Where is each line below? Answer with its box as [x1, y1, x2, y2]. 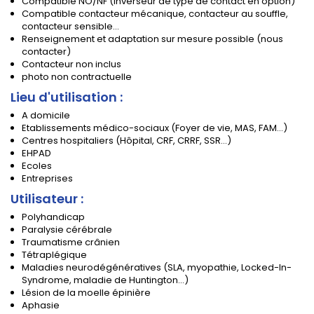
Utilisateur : [11, 190, 83, 208]
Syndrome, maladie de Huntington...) [22, 273, 189, 287]
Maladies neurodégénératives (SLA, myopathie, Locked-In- [22, 261, 292, 275]
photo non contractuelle [22, 70, 132, 84]
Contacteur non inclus [22, 57, 121, 71]
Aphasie [22, 299, 60, 313]
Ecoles [22, 159, 52, 173]
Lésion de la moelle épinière [22, 286, 151, 300]
